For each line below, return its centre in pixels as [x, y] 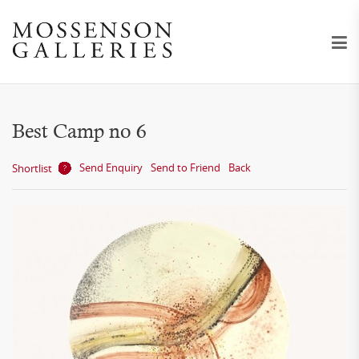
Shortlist [32, 168]
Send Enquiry [111, 167]
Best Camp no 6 [79, 131]
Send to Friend [186, 167]
